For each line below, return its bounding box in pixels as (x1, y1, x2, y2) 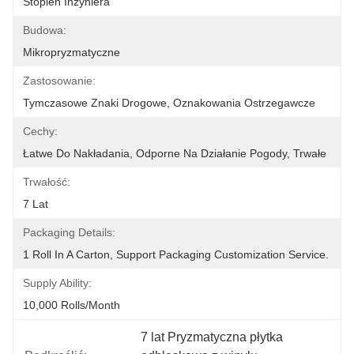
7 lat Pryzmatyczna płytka (141, 330, 284, 344)
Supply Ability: (23, 277, 92, 289)
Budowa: (23, 24, 66, 36)
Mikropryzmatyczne (23, 46, 120, 58)
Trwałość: (23, 175, 70, 188)
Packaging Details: (23, 226, 115, 239)
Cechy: (23, 125, 58, 137)
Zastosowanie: (23, 74, 96, 87)
